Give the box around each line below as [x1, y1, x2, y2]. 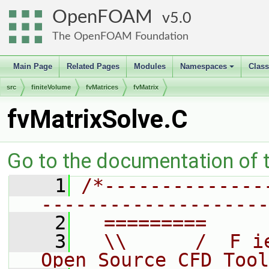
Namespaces [180, 62, 227, 71]
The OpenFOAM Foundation [52, 31, 189, 42]
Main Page [13, 62, 52, 71]
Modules [134, 62, 166, 71]
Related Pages [67, 62, 119, 71]
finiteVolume [31, 83, 71, 91]
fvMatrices [86, 83, 118, 91]
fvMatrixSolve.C [7, 104, 188, 134]
